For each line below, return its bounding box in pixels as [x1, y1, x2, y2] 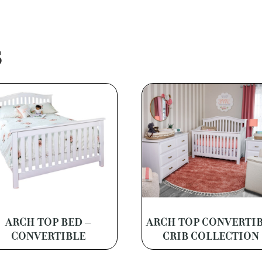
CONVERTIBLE [11, 229, 86, 244]
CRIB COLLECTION [163, 229, 260, 244]
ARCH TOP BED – [5, 215, 92, 230]
